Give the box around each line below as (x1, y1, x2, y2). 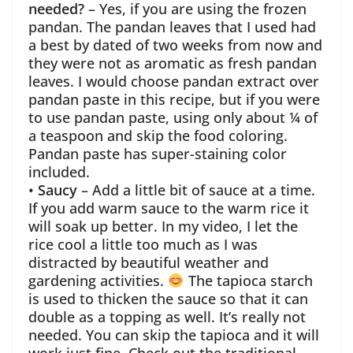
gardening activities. (28, 271, 168, 291)
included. (28, 162, 90, 182)
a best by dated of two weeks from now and (28, 35, 322, 55)
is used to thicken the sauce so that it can (28, 289, 308, 309)
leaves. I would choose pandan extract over (28, 72, 319, 91)
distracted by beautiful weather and (28, 253, 269, 273)
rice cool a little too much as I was (28, 235, 258, 255)
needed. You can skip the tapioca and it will (28, 325, 319, 345)
